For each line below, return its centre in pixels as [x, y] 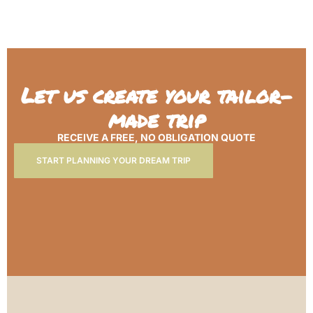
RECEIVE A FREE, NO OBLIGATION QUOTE [156, 137]
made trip [156, 119]
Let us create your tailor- [156, 95]
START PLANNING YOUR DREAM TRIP [114, 160]
